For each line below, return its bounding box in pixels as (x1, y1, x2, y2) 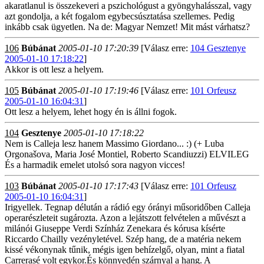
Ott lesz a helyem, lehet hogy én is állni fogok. (5, 107, 177, 117)
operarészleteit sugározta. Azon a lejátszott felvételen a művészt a (5, 213, 246, 223)
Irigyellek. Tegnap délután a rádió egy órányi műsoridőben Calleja (5, 202, 250, 212)
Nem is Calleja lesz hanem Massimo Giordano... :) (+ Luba (5, 138, 224, 148)
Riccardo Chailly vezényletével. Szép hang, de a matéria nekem (5, 234, 241, 244)
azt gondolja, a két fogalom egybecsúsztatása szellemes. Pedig (5, 11, 235, 21)
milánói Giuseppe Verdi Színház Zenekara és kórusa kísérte (5, 223, 225, 233)
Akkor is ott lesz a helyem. (5, 64, 104, 74)
